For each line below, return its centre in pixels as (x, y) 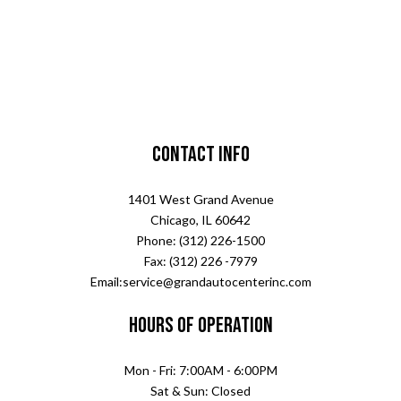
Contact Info (200, 154)
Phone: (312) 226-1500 (200, 240)
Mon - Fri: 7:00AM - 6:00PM (200, 370)
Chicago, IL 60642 (200, 219)
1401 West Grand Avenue (200, 199)
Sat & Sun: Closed (200, 390)
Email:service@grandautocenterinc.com (200, 281)
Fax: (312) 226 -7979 (200, 260)
